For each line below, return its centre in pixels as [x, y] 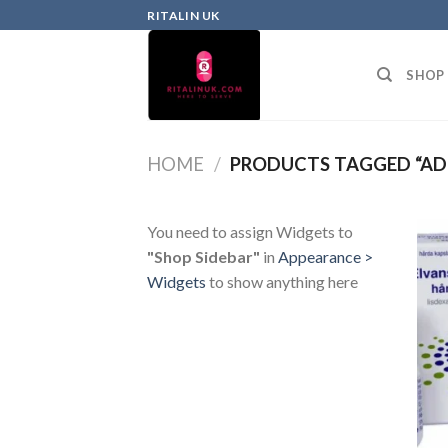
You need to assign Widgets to [250, 231]
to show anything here [282, 281]
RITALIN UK [183, 15]
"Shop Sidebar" [203, 256]
